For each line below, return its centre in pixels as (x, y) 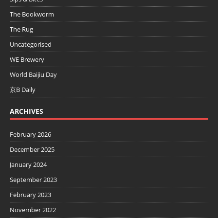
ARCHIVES (27, 111)
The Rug (21, 29)
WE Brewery (27, 60)
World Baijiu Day (33, 75)
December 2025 (32, 150)
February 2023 (30, 195)
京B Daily (23, 90)
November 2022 (33, 210)
